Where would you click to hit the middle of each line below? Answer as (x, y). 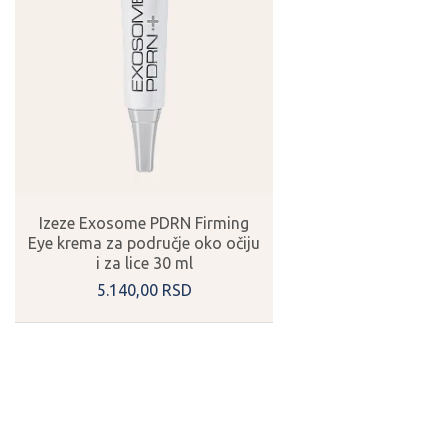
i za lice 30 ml (144, 262)
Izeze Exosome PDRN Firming (144, 222)
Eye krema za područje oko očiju (144, 242)
